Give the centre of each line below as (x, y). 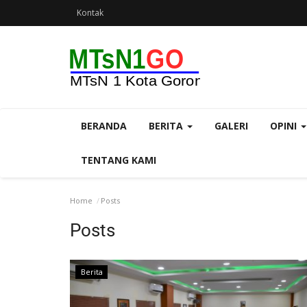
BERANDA (104, 126)
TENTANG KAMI (119, 160)
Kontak (90, 13)
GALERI (231, 126)
